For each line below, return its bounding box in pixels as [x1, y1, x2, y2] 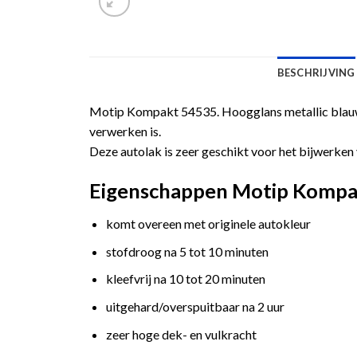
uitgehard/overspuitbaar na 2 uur [105, 299, 284, 315]
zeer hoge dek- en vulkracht [105, 326, 257, 342]
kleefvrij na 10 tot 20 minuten [105, 271, 265, 287]
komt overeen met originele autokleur [105, 216, 311, 232]
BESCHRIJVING [277, 65, 355, 79]
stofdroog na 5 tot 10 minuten [105, 243, 269, 259]
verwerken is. [89, 123, 161, 139]
